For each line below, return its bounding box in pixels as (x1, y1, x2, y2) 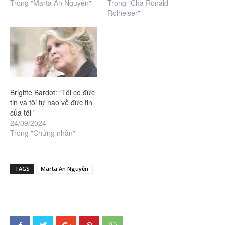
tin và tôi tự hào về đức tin (10, 97, 92, 107)
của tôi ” (10, 107, 36, 118)
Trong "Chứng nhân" (10, 127, 75, 138)
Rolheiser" (107, 8, 140, 18)
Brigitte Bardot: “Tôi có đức (10, 87, 95, 97)
